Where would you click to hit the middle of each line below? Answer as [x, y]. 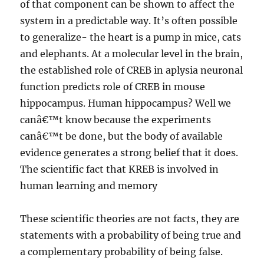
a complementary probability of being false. [122, 252]
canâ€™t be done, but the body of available [122, 136]
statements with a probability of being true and [131, 235]
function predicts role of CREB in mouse [113, 87]
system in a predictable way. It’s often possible [129, 21]
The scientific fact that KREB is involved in [120, 169]
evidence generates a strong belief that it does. [129, 153]
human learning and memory [89, 186]
